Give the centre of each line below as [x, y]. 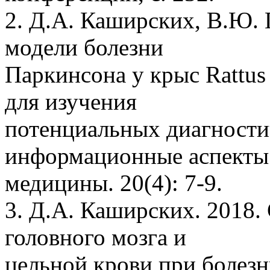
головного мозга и [96, 237]
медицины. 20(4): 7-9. [114, 183]
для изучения [71, 101]
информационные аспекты [137, 155]
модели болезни [84, 47]
